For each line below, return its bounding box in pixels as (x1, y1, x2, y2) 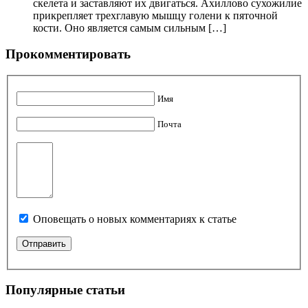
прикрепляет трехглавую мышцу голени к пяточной (33, 9, 278, 21)
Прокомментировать (5, 47, 131, 62)
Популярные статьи (5, 283, 125, 298)
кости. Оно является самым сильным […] (33, 21, 226, 34)
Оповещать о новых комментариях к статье (33, 212, 236, 225)
